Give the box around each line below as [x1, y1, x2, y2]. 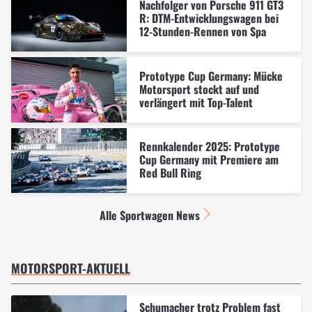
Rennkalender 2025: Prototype [139, 138, 280, 155]
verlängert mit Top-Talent [139, 93, 253, 111]
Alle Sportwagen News [99, 207, 200, 224]
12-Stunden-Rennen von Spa [139, 23, 266, 40]
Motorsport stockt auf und [139, 80, 259, 97]
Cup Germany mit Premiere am [139, 151, 279, 169]
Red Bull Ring [139, 164, 201, 182]
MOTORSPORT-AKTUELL [11, 259, 130, 278]
